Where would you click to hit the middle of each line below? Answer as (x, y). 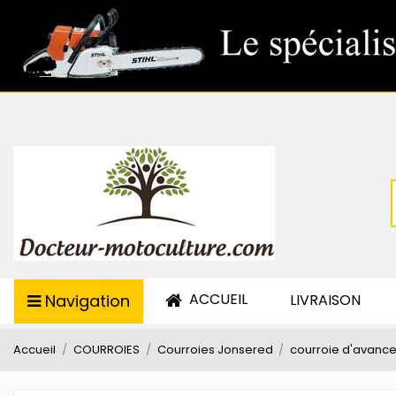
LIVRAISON (325, 300)
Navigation (88, 301)
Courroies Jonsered (215, 350)
